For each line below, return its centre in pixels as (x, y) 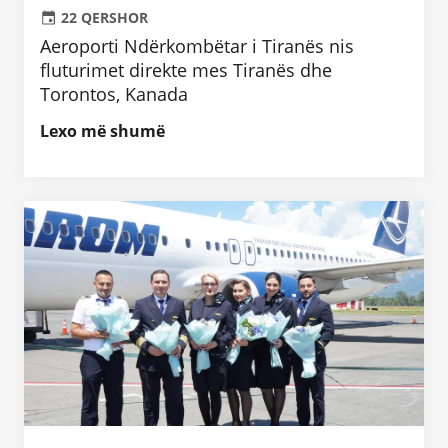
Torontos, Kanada (114, 94)
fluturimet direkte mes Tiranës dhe (186, 70)
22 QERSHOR (104, 17)
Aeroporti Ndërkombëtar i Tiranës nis (197, 46)
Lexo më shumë (102, 130)
